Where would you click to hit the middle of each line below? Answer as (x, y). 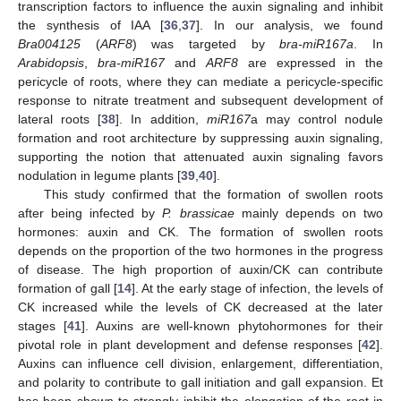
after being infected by (90, 213)
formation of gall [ (68, 288)
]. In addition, (161, 119)
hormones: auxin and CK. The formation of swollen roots (200, 231)
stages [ (43, 325)
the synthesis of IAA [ (91, 25)
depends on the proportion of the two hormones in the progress (200, 250)
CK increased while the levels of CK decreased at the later (200, 307)
